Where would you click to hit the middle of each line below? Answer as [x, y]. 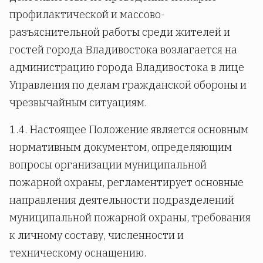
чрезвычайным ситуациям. [78, 102]
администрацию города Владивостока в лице [127, 67]
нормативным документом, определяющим [121, 147]
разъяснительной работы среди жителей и [120, 32]
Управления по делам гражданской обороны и [128, 85]
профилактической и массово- [87, 14]
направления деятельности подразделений [122, 200]
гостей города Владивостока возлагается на [123, 49]
